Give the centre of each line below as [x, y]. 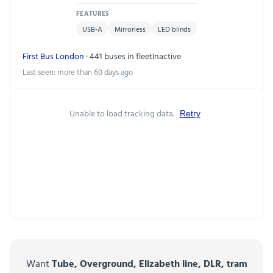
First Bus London [53, 55]
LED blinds [174, 28]
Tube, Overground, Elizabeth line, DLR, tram [149, 263]
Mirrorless [130, 28]
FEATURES [93, 13]
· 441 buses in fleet [118, 55]
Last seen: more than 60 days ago [78, 72]
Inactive [167, 55]
